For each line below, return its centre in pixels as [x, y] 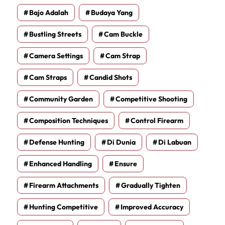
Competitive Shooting [151, 99]
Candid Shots [111, 78]
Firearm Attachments [64, 186]
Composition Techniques [69, 121]
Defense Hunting [57, 142]
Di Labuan [175, 142]
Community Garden [61, 99]
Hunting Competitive [64, 207]
